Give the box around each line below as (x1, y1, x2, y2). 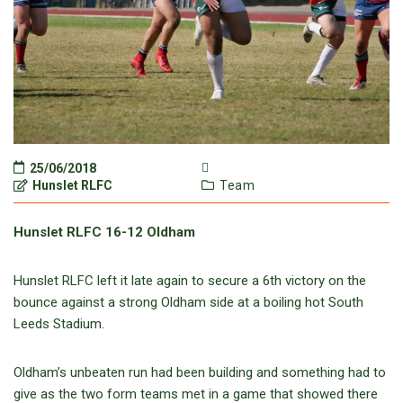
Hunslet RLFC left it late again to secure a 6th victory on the (13, 273, 366, 290)
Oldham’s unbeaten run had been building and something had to (13, 364, 386, 381)
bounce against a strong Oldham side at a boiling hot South (13, 294, 363, 311)
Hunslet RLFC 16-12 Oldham (13, 224, 195, 241)
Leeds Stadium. (13, 316, 104, 333)
